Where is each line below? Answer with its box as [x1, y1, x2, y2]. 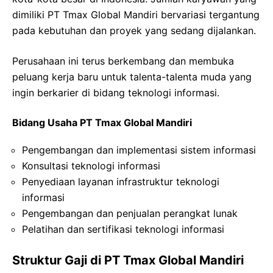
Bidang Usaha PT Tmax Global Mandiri [12, 116, 192, 129]
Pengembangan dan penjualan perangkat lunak [22, 207, 238, 219]
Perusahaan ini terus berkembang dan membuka [12, 54, 234, 67]
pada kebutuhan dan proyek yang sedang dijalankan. [12, 24, 256, 37]
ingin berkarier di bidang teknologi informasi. [12, 86, 219, 99]
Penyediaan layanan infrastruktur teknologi [22, 175, 219, 188]
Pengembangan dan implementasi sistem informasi [22, 143, 256, 156]
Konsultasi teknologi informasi [22, 159, 160, 172]
